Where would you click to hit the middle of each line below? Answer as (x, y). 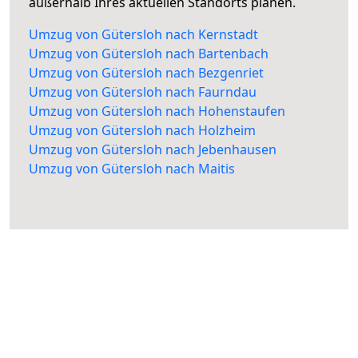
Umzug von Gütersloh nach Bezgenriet (146, 73)
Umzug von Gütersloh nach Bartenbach (149, 54)
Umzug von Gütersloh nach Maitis (132, 169)
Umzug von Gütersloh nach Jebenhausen (153, 150)
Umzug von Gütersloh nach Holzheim (142, 131)
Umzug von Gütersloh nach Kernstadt (143, 35)
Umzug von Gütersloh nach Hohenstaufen (157, 111)
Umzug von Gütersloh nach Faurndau (143, 92)
